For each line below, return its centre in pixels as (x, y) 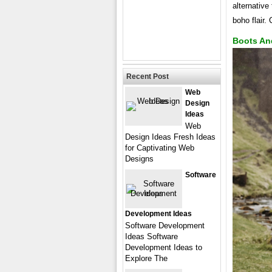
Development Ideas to (164, 247)
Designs (139, 159)
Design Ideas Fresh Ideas (170, 137)
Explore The (146, 258)
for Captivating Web (160, 148)
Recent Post (148, 76)
